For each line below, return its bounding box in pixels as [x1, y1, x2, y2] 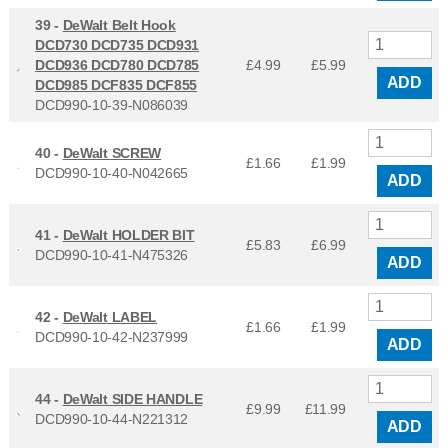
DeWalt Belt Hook [62, 17, 176, 34]
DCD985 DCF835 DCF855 [35, 77, 198, 94]
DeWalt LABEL [62, 309, 158, 326]
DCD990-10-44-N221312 [35, 411, 189, 428]
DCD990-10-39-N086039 [35, 97, 189, 114]
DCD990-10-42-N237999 [35, 329, 189, 346]
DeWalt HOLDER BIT [62, 227, 195, 244]
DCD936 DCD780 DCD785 [35, 57, 200, 74]
